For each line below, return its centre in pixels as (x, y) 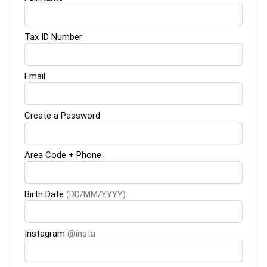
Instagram (46, 234)
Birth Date (45, 195)
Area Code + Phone (63, 155)
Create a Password (62, 116)
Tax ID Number (53, 37)
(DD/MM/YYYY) (96, 195)
